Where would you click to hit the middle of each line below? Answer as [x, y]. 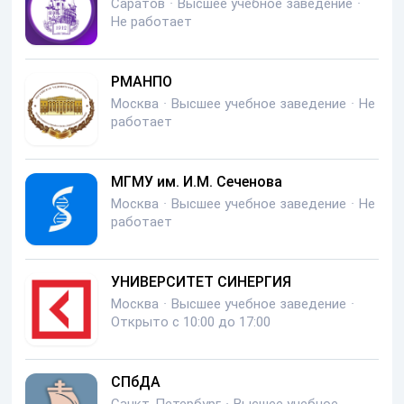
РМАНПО [142, 82]
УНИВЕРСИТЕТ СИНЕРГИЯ [201, 282]
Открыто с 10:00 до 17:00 [191, 322]
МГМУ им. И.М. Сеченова [197, 182]
